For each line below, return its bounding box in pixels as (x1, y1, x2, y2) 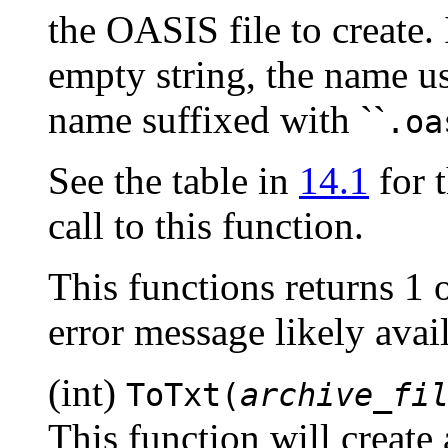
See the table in (48, 158, 299, 202)
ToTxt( (126, 376, 240, 413)
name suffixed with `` (48, 97, 386, 141)
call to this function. (48, 203, 364, 247)
